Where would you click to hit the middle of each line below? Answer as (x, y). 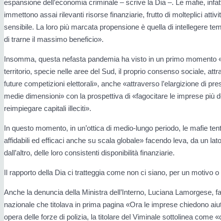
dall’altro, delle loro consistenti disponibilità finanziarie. (89, 153)
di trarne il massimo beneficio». (54, 39)
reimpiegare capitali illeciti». (48, 109)
